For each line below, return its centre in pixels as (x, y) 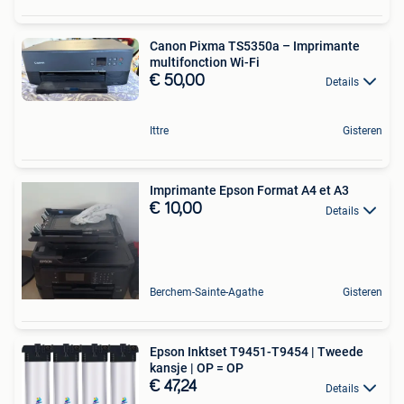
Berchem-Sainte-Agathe (207, 293)
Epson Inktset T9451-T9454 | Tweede (257, 352)
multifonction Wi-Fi (205, 63)
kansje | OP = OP (197, 368)
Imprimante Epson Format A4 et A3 (249, 191)
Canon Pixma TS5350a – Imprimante (255, 46)
